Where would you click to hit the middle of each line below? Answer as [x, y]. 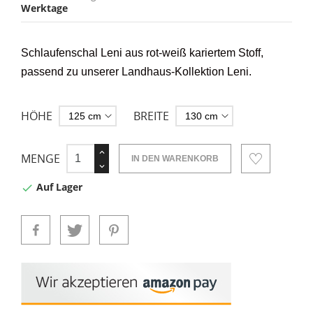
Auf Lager [58, 187]
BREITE [151, 116]
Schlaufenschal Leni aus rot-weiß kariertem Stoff [141, 53]
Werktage [44, 8]
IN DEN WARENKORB [175, 158]
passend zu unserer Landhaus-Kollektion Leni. [136, 72]
